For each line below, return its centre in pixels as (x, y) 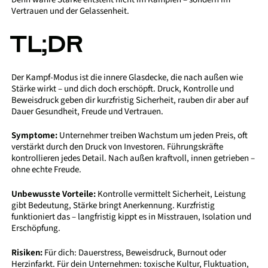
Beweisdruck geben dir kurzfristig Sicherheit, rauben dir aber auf (130, 100)
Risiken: (27, 252)
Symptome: (35, 136)
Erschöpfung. (36, 228)
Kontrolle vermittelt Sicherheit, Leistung (171, 194)
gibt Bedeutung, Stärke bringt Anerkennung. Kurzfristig (113, 205)
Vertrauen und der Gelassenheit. (71, 11)
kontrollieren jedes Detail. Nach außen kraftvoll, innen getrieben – (133, 159)
